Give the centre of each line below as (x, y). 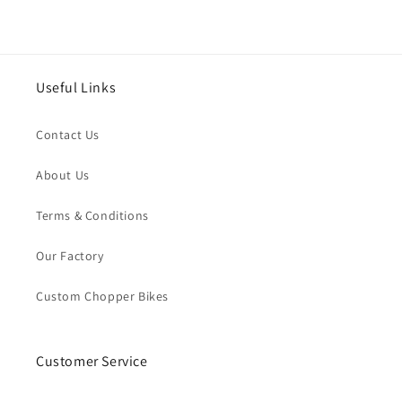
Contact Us (68, 135)
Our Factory (70, 256)
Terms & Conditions (92, 216)
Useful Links (76, 88)
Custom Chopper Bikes (102, 297)
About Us (63, 175)
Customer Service (92, 362)
